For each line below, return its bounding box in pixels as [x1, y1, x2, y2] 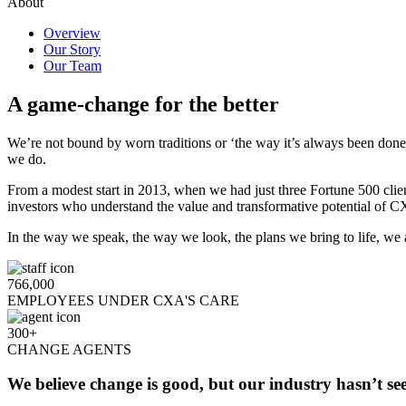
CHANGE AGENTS [7, 341, 131, 357]
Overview [43, 24, 101, 41]
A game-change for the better [7, 92, 279, 116]
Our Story [43, 41, 101, 57]
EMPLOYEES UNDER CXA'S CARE [7, 292, 239, 308]
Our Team [43, 57, 101, 73]
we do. [7, 150, 46, 167]
